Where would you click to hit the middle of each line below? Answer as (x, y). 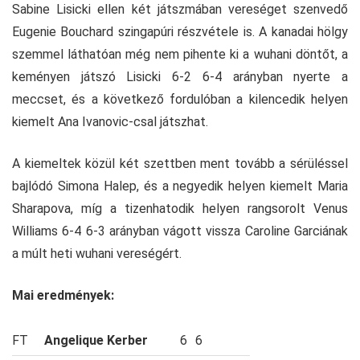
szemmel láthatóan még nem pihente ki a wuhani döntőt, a (180, 54)
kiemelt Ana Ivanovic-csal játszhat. (110, 121)
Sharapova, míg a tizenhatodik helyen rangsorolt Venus (180, 208)
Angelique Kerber (96, 340)
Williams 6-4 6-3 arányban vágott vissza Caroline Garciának (180, 231)
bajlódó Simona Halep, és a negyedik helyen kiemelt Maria (180, 186)
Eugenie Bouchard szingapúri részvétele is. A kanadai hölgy (180, 31)
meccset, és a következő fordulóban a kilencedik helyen (180, 99)
